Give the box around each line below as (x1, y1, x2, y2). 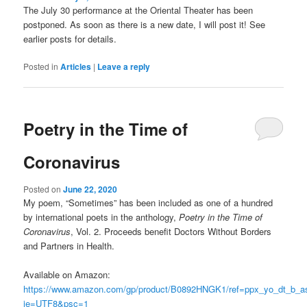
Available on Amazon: (23, 268, 111, 282)
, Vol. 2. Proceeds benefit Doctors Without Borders (71, 225, 272, 238)
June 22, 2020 (63, 183, 118, 196)
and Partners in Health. (23, 239, 115, 253)
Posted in (23, 60, 59, 72)
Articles (60, 60, 92, 73)
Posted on (23, 183, 64, 195)
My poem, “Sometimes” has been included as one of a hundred (23, 196, 273, 210)
